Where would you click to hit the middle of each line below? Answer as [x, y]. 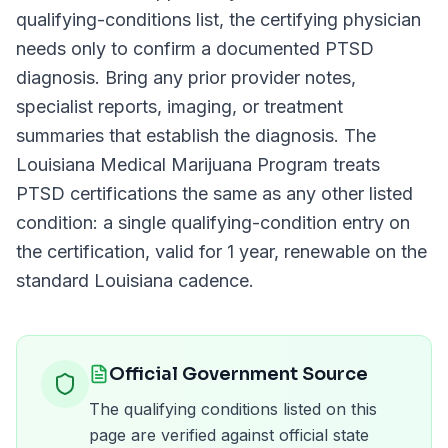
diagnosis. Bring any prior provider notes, [186, 77]
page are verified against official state [229, 435]
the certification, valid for [121, 251]
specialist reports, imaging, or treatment [179, 106]
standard [55, 280]
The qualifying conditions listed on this [233, 409]
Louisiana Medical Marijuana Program [172, 164]
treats [354, 164]
